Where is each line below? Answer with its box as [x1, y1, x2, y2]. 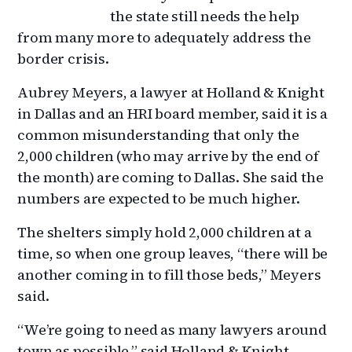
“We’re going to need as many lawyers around [17, 319, 327, 339]
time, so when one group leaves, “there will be [17, 243, 328, 263]
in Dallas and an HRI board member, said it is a [17, 103, 328, 123]
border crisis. [17, 48, 109, 68]
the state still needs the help [110, 5, 299, 26]
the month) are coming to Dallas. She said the [17, 167, 324, 187]
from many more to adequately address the [17, 27, 311, 47]
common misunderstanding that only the [17, 124, 300, 145]
